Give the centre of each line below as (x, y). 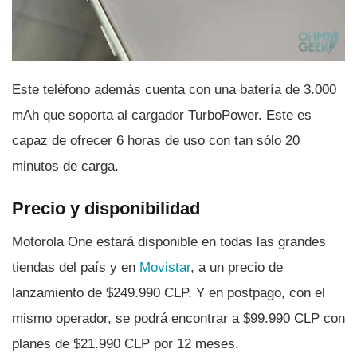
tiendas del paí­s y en (76, 267)
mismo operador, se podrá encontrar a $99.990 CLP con (178, 318)
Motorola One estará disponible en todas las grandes (169, 241)
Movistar (165, 267)
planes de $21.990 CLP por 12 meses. (126, 343)
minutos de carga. (65, 167)
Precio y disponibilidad (106, 208)
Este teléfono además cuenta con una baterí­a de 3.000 (174, 90)
